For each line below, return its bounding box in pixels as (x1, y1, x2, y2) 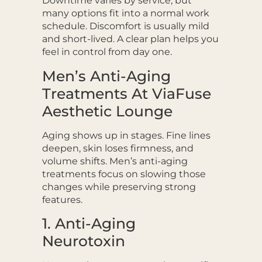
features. (42, 194, 82, 205)
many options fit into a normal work (42, 8, 209, 19)
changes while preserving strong (42, 181, 196, 192)
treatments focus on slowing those (42, 168, 206, 180)
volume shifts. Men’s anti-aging (42, 155, 188, 167)
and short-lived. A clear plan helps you (42, 33, 219, 45)
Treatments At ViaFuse (42, 84, 211, 102)
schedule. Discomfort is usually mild (42, 20, 209, 32)
